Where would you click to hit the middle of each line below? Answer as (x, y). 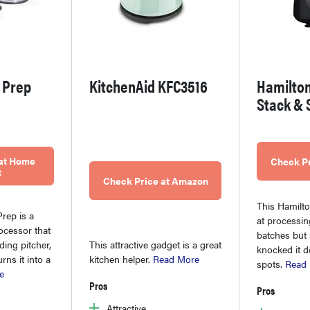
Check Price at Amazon (155, 180)
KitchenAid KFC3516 (148, 85)
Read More (176, 258)
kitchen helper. (121, 258)
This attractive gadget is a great (155, 244)
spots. (271, 263)
